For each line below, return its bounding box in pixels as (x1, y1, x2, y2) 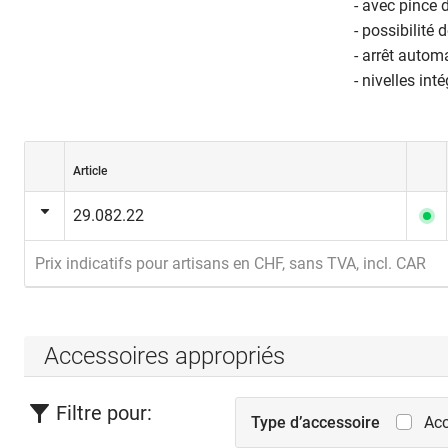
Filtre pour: (56, 401, 152, 425)
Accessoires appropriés (44, 341, 285, 370)
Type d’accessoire (251, 413, 381, 432)
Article (73, 164, 107, 178)
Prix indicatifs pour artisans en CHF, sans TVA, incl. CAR (35, 254, 426, 273)
